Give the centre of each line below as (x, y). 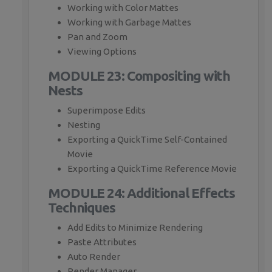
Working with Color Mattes (123, 8)
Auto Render (94, 257)
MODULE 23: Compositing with (139, 76)
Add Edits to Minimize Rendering (135, 228)
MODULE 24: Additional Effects (141, 193)
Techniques (82, 208)
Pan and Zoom (97, 37)
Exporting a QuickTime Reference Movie (152, 169)
